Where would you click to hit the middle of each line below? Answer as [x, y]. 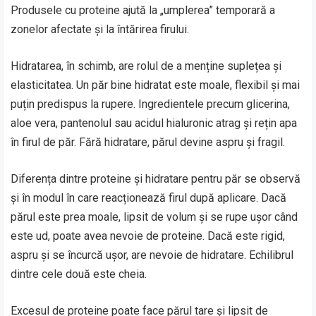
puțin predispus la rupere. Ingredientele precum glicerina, [151, 104]
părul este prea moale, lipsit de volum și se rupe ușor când [154, 217]
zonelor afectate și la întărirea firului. [100, 29]
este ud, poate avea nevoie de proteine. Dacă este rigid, [148, 236]
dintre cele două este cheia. [79, 274]
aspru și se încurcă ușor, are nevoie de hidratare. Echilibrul [152, 255]
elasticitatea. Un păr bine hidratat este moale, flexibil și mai [156, 85]
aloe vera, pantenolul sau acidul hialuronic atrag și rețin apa [154, 123]
